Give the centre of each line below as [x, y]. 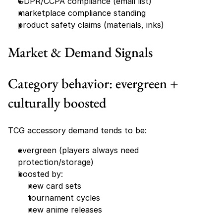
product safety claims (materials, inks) [91, 25]
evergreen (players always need [78, 150]
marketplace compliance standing [82, 13]
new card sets [55, 186]
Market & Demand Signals [80, 52]
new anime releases [65, 210]
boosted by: [40, 174]
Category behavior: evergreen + [93, 83]
